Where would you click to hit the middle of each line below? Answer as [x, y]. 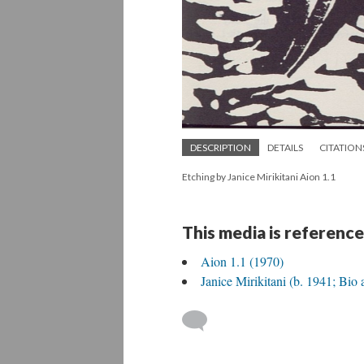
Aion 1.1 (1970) [242, 261]
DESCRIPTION [221, 147]
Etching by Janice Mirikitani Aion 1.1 [259, 177]
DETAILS [285, 147]
